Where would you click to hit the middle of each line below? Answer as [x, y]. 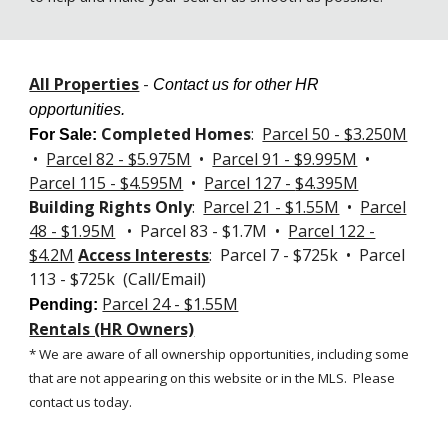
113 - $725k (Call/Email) [118, 279]
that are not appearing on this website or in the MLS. [188, 378]
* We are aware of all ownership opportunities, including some [219, 354]
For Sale [61, 134]
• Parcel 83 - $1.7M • [208, 231]
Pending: [64, 304]
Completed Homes [176, 134]
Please [371, 378]
